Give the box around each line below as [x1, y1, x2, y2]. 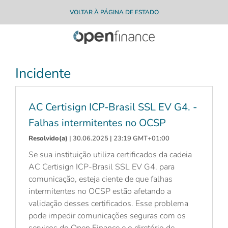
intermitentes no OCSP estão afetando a [28, 185, 171, 197]
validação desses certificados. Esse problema [28, 197, 188, 209]
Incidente [15, 63, 71, 83]
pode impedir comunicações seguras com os [28, 210, 186, 221]
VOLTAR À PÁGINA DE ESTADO [69, 8, 159, 16]
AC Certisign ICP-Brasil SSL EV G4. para [28, 161, 175, 173]
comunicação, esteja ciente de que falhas [28, 173, 173, 185]
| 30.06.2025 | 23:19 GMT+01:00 [68, 133, 169, 143]
